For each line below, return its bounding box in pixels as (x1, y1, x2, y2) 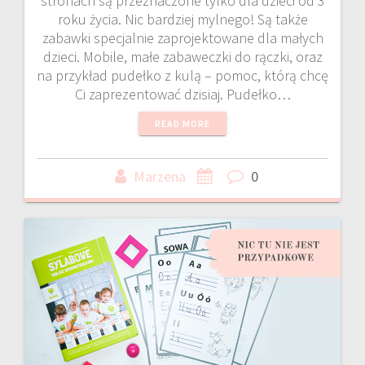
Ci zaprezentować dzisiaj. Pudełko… (74, 85, 291, 104)
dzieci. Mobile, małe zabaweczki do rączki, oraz (42, 47, 323, 67)
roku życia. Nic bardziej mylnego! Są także (57, 10, 308, 29)
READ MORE (155, 117, 210, 130)
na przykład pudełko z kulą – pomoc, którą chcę (37, 66, 328, 86)
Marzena (134, 167, 186, 187)
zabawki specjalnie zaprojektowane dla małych (42, 29, 323, 48)
